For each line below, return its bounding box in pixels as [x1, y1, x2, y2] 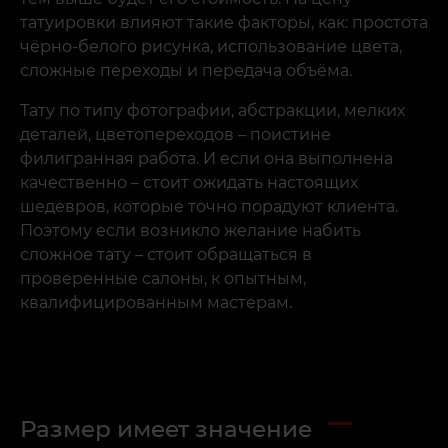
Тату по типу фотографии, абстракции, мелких [20, 101, 405, 121]
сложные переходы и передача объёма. [20, 61, 352, 81]
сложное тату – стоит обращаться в [20, 245, 312, 265]
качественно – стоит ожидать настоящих [20, 173, 358, 193]
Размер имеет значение [20, 415, 318, 444]
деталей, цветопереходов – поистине [20, 125, 331, 145]
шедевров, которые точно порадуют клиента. [20, 197, 398, 217]
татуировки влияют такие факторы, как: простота [20, 13, 428, 33]
